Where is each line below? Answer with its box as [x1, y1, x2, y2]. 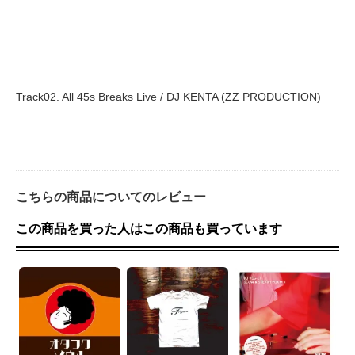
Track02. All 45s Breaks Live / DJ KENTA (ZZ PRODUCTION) [16, 90, 321, 104]
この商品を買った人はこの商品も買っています [16, 221, 282, 235]
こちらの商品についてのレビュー [16, 189, 206, 204]
